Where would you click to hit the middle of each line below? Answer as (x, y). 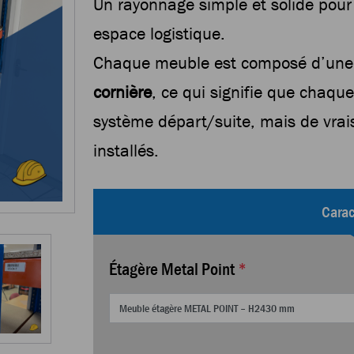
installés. (126, 151)
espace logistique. (159, 34)
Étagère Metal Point (171, 269)
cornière (122, 92)
